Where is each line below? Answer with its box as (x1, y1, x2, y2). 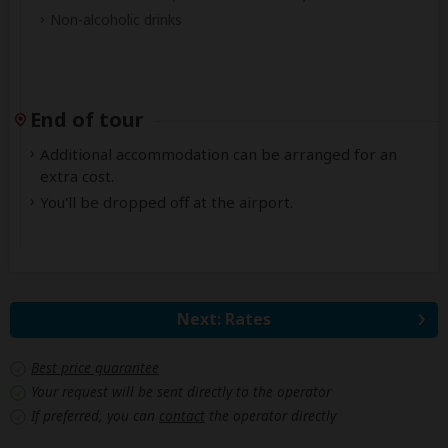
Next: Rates (177, 307, 271, 330)
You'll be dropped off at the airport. (40, 191, 293, 212)
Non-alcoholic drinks (50, 9, 182, 29)
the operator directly (205, 405, 336, 425)
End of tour (30, 105, 144, 133)
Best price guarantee (31, 357, 159, 377)
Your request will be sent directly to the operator (31, 381, 331, 401)
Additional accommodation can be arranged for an (40, 143, 397, 164)
